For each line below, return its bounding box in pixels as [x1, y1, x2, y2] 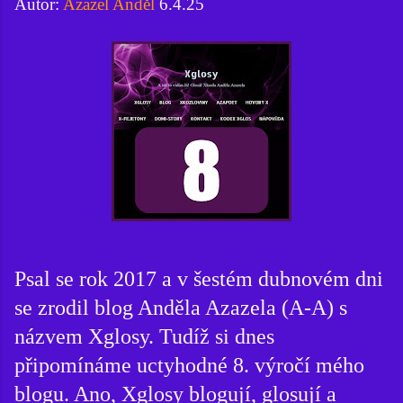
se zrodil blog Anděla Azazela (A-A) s [14, 295, 347, 319]
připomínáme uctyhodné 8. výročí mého [14, 353, 364, 377]
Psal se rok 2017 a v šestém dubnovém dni [14, 266, 383, 291]
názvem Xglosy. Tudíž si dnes [14, 324, 274, 348]
